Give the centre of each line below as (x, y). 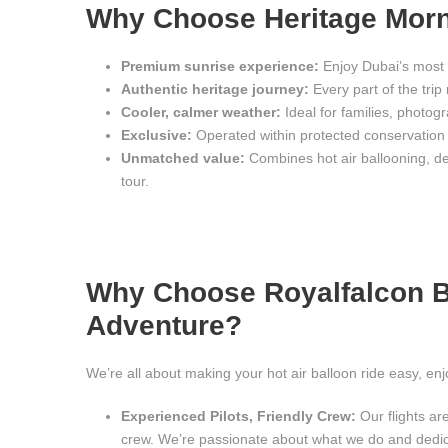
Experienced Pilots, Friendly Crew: (238, 416)
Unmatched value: (183, 158)
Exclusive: (156, 135)
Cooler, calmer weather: (201, 112)
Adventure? (164, 325)
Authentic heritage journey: (215, 89)
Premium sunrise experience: (220, 66)
